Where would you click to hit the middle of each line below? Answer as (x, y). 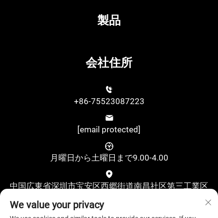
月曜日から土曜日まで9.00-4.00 (109, 158)
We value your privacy (57, 205)
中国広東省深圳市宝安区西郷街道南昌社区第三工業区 (109, 186)
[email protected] (109, 129)
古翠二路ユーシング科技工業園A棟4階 (109, 197)
